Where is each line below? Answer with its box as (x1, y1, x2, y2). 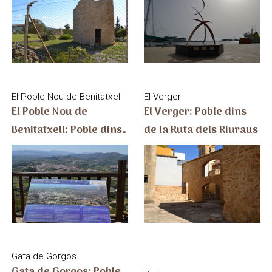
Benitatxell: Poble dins (11, 121, 122, 139)
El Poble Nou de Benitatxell (11, 90, 122, 102)
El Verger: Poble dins (144, 103, 247, 121)
